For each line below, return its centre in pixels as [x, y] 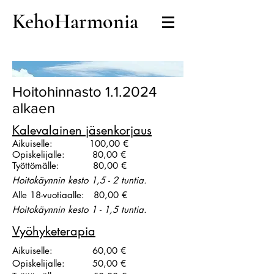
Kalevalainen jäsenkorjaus [82, 130]
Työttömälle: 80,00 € [69, 165]
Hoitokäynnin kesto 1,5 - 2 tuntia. [80, 180]
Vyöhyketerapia [54, 231]
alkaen [34, 108]
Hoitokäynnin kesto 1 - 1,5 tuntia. [80, 209]
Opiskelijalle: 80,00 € [69, 154]
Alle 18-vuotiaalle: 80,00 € [70, 195]
